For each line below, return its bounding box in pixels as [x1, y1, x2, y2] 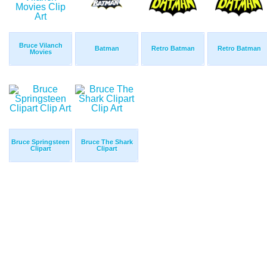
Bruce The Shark [80, 138, 133, 146]
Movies [29, 48, 52, 56]
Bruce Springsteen [11, 138, 70, 146]
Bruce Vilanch [18, 42, 63, 49]
